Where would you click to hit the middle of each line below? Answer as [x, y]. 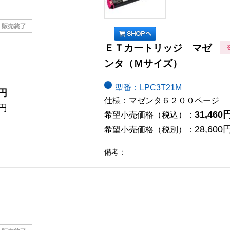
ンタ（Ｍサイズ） [143, 64]
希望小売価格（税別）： [149, 129]
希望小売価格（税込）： [149, 114]
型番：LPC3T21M [148, 87]
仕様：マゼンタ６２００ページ [162, 100]
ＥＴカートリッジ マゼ [158, 48]
